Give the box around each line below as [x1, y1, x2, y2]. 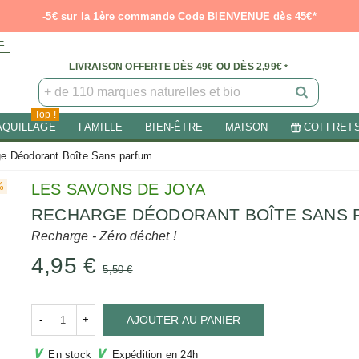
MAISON [225, 121, 268, 133]
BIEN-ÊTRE [145, 121, 204, 133]
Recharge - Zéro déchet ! [30, 229, 176, 243]
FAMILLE [78, 121, 123, 133]
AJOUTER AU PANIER [127, 313, 241, 326]
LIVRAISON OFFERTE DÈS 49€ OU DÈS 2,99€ [69, 61, 283, 72]
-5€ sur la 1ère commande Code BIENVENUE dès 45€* [42, 10, 317, 22]
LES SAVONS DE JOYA [30, 180, 206, 198]
